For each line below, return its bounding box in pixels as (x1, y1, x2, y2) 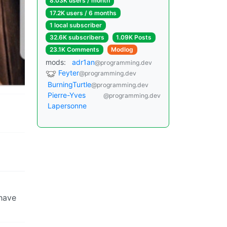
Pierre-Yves (48, 91, 86, 99)
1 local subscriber (49, 21, 102, 29)
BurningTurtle (48, 80, 91, 89)
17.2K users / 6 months (49, 9, 117, 17)
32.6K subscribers (49, 33, 104, 41)
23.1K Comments (49, 46, 99, 54)
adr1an (72, 58, 95, 67)
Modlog (111, 46, 134, 54)
